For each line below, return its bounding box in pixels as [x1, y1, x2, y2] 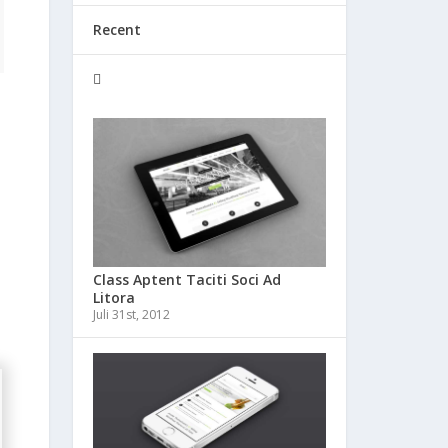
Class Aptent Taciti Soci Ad [93, 269, 281, 289]
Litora [93, 287, 135, 307]
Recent [93, 20, 141, 39]
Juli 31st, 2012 [93, 305, 170, 323]
